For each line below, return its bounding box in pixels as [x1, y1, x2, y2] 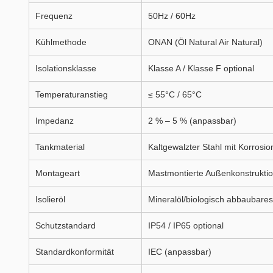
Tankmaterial [35, 142, 85, 152]
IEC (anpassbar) [148, 247, 211, 257]
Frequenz [35, 11, 73, 21]
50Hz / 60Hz [148, 11, 196, 21]
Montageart [35, 168, 80, 178]
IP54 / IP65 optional [148, 221, 224, 230]
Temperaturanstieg [35, 90, 108, 99]
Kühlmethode [35, 37, 87, 47]
